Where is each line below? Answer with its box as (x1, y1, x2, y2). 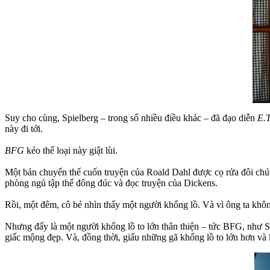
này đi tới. (5, 123, 43, 134)
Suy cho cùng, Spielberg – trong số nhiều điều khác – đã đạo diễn (5, 112, 257, 123)
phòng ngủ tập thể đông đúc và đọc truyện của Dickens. (5, 177, 218, 188)
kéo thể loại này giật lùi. (27, 145, 118, 155)
